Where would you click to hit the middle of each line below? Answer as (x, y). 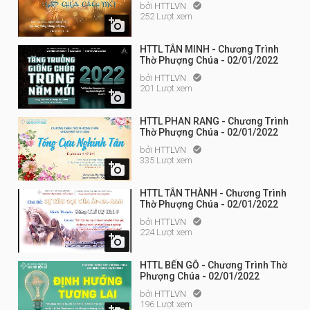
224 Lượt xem (166, 232)
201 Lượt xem (166, 88)
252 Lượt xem (166, 16)
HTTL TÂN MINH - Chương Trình (209, 49)
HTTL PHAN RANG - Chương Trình (214, 121)
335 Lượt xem (166, 160)
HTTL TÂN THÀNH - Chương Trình (213, 193)
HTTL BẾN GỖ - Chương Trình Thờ (213, 265)
